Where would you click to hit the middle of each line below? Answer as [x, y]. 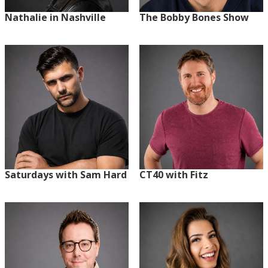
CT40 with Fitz [173, 174]
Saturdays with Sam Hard [66, 174]
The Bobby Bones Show [194, 18]
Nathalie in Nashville [55, 18]
